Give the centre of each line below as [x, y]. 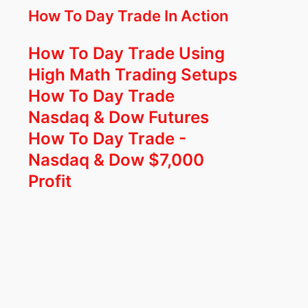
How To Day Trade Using [126, 53]
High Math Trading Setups [132, 74]
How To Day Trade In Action [128, 15]
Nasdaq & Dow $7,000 [116, 159]
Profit [49, 181]
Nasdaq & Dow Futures [118, 117]
